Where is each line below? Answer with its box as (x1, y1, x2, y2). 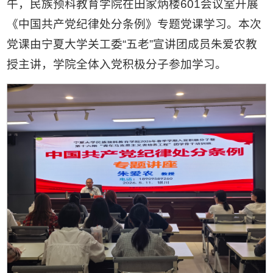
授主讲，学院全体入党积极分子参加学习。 (7, 57, 227, 71)
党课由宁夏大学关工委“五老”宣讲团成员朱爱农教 (7, 37, 258, 51)
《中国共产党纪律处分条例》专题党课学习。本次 (7, 17, 262, 30)
